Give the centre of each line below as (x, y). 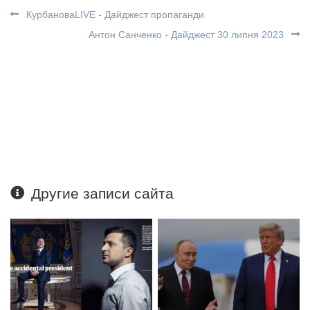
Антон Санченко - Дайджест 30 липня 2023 (188, 35)
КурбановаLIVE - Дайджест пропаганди (114, 15)
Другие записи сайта (103, 194)
